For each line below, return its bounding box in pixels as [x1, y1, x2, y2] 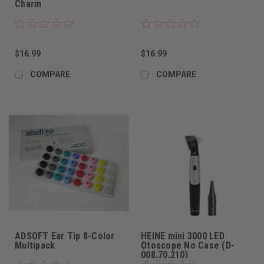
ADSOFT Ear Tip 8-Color [15, 230, 115, 242]
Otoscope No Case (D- [141, 240, 235, 252]
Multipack [15, 240, 55, 252]
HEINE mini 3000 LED [141, 230, 225, 242]
